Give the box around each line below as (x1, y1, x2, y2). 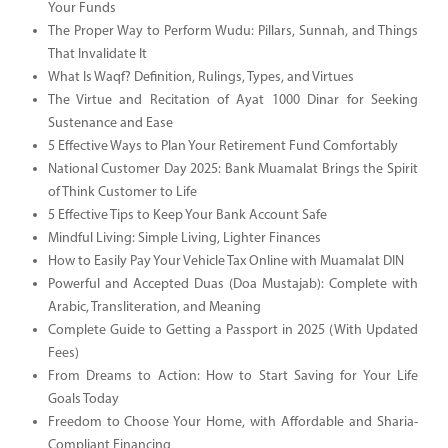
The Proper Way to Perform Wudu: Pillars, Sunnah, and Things (47, 23, 418, 39)
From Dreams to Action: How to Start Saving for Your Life (47, 368, 418, 384)
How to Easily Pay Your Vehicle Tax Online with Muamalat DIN (47, 253, 404, 269)
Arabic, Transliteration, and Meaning (47, 299, 261, 315)
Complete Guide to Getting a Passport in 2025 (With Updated (47, 322, 418, 338)
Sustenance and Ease (47, 115, 173, 131)
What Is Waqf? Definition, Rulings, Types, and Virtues (47, 69, 354, 85)
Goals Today (47, 391, 119, 407)
